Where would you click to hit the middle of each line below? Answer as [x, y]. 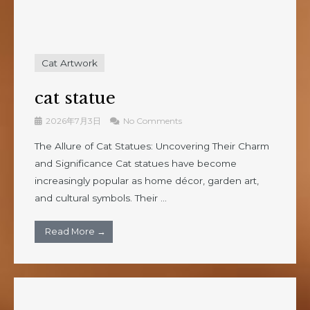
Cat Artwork [70, 63]
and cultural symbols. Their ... [101, 198]
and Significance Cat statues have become [136, 163]
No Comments [152, 120]
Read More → [75, 231]
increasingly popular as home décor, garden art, [147, 180]
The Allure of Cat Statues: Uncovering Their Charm [152, 146]
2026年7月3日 [73, 120]
